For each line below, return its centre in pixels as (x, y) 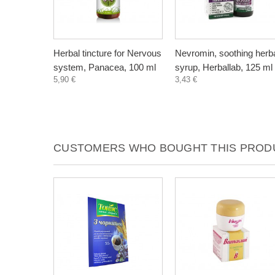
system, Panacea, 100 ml (105, 67)
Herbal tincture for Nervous (107, 53)
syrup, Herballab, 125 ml (224, 67)
